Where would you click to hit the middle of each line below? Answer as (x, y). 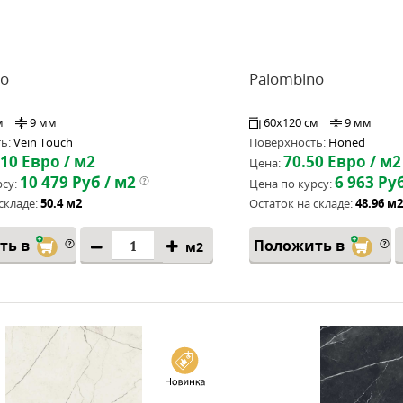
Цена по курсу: (291, 184)
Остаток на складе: (301, 203)
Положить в (301, 246)
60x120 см (292, 122)
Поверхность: (287, 142)
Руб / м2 (102, 182)
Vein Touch (43, 142)
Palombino (287, 79)
